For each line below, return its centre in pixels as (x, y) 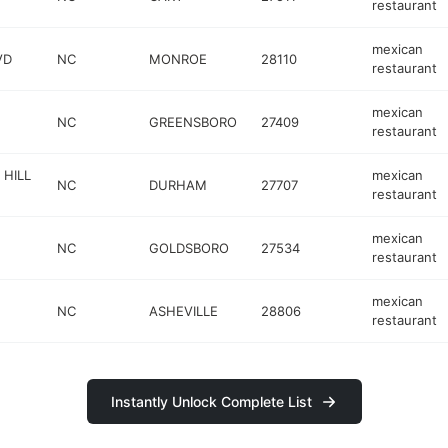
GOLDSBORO (189, 247)
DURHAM (178, 184)
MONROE (178, 58)
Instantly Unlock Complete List (211, 401)
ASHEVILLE (184, 310)
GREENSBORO (193, 121)
